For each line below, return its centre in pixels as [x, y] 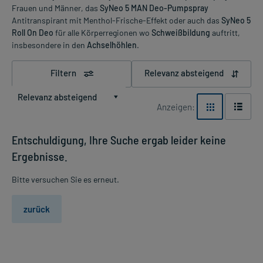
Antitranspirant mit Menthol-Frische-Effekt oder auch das [117, 20]
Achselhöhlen [112, 45]
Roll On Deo [33, 32]
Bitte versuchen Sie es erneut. [65, 180]
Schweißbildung [181, 32]
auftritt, [225, 32]
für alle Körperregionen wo [102, 32]
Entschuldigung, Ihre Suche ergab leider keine [119, 140]
